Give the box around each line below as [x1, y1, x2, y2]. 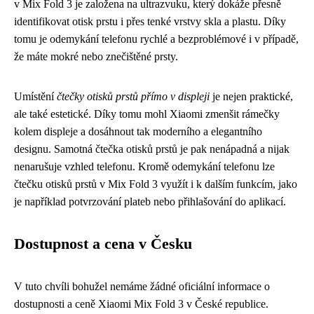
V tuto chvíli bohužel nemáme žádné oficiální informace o [14, 280, 270, 292]
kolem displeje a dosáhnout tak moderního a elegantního [14, 125, 262, 137]
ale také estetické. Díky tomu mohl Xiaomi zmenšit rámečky [14, 108, 280, 120]
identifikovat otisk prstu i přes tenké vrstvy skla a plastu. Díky [14, 15, 286, 27]
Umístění [14, 90, 57, 102]
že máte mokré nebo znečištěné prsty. [14, 50, 178, 62]
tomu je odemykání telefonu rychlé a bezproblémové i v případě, [14, 33, 299, 45]
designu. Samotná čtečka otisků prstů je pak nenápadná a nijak [14, 143, 289, 155]
